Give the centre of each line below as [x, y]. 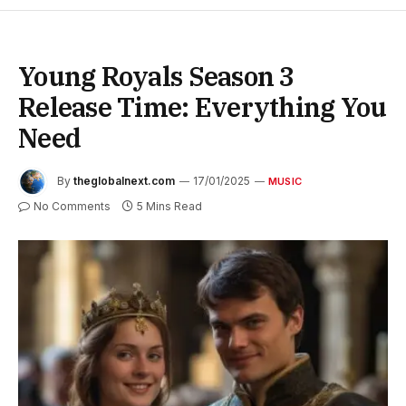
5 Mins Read [169, 206]
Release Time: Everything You [203, 106]
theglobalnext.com [124, 181]
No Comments [72, 206]
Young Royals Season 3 [156, 76]
